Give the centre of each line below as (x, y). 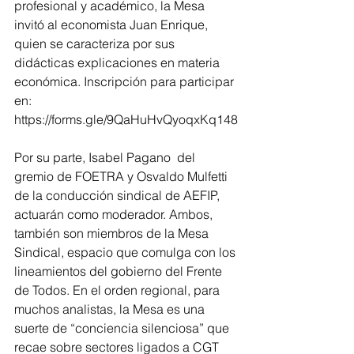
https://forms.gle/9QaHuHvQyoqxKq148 (126, 120)
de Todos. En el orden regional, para (119, 290)
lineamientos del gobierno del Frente (120, 271)
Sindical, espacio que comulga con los (126, 252)
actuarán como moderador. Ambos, (115, 215)
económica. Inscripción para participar (126, 82)
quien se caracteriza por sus (96, 44)
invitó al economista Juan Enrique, (113, 25)
